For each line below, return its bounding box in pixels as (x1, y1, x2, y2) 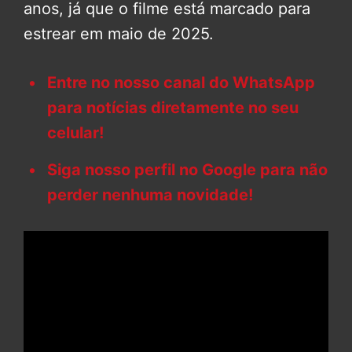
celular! (47, 123, 104, 142)
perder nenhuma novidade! (47, 185, 253, 204)
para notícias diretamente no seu (47, 97, 299, 117)
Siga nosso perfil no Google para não (47, 159, 328, 179)
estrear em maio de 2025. (24, 24, 214, 43)
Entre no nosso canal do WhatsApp (47, 72, 315, 92)
